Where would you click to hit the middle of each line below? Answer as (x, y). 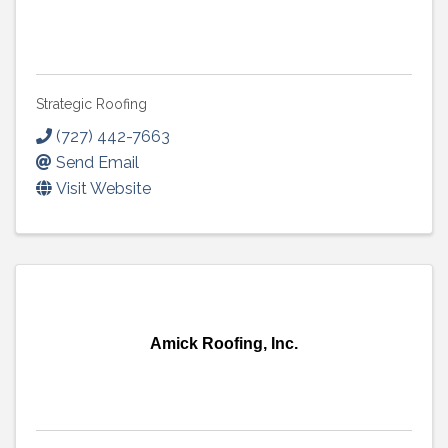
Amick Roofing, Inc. (224, 344)
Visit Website (103, 189)
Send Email (97, 163)
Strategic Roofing (91, 104)
